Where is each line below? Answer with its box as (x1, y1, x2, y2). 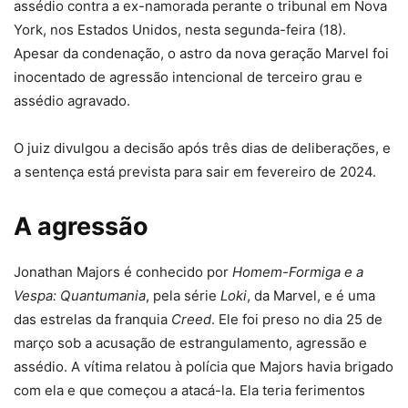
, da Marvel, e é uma (247, 287, 375, 305)
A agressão (14, 211, 148, 242)
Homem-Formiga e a (232, 263, 363, 281)
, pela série (146, 287, 220, 305)
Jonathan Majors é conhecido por (14, 263, 232, 281)
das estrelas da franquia (14, 311, 171, 329)
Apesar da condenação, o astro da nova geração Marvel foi (14, 45, 389, 63)
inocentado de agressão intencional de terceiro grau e (14, 68, 362, 87)
